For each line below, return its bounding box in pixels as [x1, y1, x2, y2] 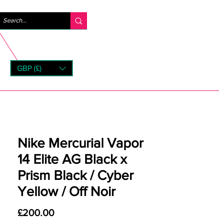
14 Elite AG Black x [18, 152, 127, 167]
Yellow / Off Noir [18, 184, 115, 199]
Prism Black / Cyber [18, 168, 133, 183]
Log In [118, 16, 135, 24]
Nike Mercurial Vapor [18, 135, 143, 151]
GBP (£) [17, 64, 42, 72]
